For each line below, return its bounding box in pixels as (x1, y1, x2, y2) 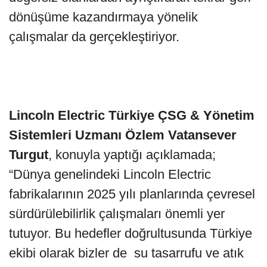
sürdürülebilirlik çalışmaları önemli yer (9, 206, 225, 221)
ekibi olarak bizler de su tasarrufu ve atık (9, 245, 244, 260)
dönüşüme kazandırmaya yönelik (9, 9, 198, 24)
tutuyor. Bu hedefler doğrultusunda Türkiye (9, 225, 252, 241)
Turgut (9, 147, 48, 162)
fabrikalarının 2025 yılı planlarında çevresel (9, 186, 255, 201)
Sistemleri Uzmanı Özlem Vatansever (9, 127, 237, 142)
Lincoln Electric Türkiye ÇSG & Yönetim (9, 107, 254, 123)
